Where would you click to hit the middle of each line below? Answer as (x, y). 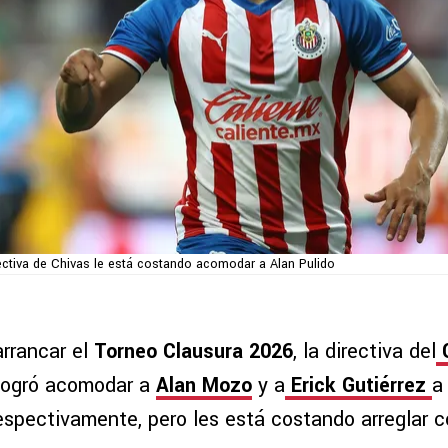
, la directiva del (364, 352)
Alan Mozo (204, 386)
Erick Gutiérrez (361, 386)
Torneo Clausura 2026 (193, 352)
